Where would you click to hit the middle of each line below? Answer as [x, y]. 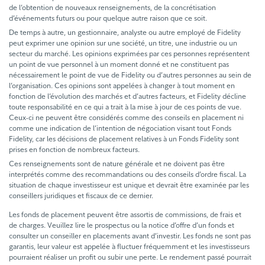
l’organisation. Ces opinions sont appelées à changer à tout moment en [122, 85]
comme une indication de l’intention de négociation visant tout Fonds [120, 128]
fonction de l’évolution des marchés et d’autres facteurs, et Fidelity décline [127, 96]
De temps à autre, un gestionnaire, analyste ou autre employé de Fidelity [125, 32]
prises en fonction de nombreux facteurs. [74, 149]
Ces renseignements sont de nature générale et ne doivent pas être [117, 163]
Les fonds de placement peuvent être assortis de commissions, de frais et [125, 214]
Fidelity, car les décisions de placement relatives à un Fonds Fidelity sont [124, 138]
